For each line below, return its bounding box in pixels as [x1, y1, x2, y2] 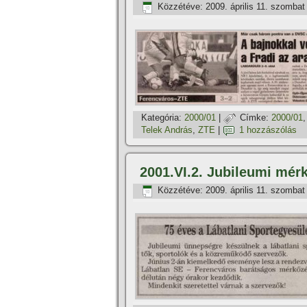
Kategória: [141, 112, 182, 123]
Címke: [240, 112, 269, 123]
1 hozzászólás [239, 125, 297, 136]
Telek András [141, 125, 193, 136]
